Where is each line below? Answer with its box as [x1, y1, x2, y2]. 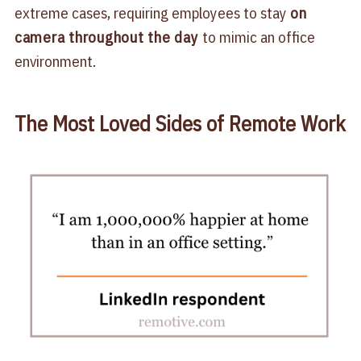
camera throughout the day [14, 27, 199, 47]
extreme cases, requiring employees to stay [14, 2, 290, 23]
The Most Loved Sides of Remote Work [14, 109, 346, 137]
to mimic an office [198, 27, 315, 47]
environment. [14, 51, 96, 71]
